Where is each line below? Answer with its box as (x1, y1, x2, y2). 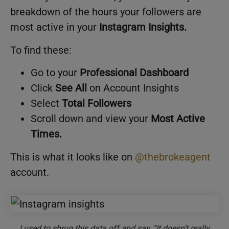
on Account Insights (87, 81, 179, 94)
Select (31, 97, 62, 109)
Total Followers (62, 97, 131, 109)
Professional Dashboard (80, 66, 189, 79)
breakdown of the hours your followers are (10, 6, 201, 18)
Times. (31, 127, 62, 140)
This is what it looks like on (10, 150, 135, 163)
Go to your (31, 66, 80, 79)
